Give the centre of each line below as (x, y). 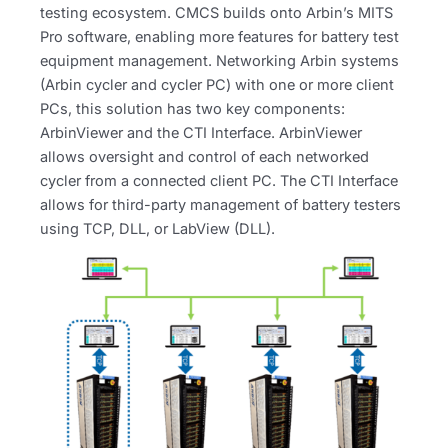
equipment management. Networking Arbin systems (219, 61)
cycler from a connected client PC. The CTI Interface (219, 181)
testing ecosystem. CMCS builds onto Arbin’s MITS (216, 13)
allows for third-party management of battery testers (220, 205)
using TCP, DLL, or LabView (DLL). (159, 229)
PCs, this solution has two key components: (192, 109)
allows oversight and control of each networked (204, 157)
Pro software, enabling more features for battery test (219, 37)
